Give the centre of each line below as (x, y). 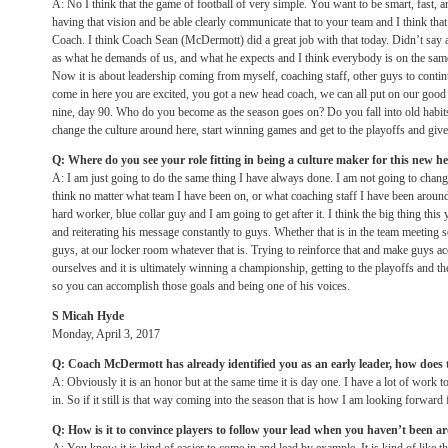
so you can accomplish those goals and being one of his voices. (201, 286)
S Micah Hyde (88, 316)
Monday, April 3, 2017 (106, 334)
